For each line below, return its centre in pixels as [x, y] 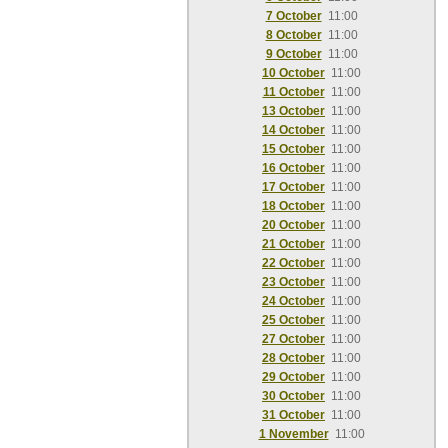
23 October [293, 282]
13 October [293, 111]
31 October [293, 415]
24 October [293, 301]
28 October [293, 358]
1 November [293, 434]
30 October [293, 396]
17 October [293, 187]
